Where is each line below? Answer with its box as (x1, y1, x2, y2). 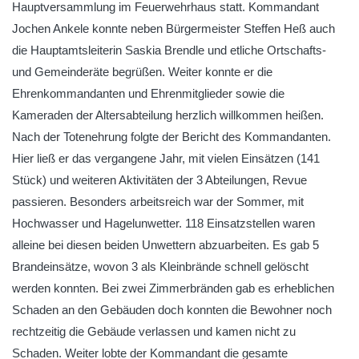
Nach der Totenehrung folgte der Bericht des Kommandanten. (12, 130, 331, 143)
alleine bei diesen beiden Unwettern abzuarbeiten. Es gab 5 (12, 238, 319, 252)
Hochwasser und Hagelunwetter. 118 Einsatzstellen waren (12, 216, 315, 230)
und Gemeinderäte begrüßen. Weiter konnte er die (12, 65, 272, 79)
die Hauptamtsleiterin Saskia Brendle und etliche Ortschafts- (12, 43, 326, 57)
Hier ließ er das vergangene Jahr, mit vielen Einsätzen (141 (12, 151, 320, 165)
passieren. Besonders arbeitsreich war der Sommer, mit (12, 195, 304, 208)
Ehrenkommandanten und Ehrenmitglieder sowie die (12, 87, 284, 100)
